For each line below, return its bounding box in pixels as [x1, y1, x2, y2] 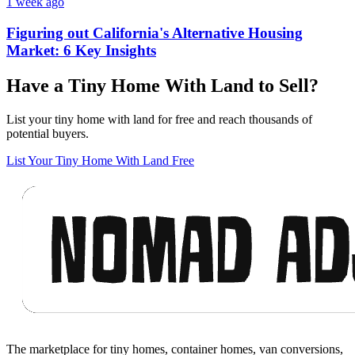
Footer [6, 166, 60, 188]
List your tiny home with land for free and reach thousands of [6, 112, 312, 126]
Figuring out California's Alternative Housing [6, 24, 303, 41]
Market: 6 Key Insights [6, 41, 156, 59]
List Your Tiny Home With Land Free [6, 153, 194, 167]
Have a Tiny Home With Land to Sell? [6, 74, 319, 96]
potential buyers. [6, 126, 89, 140]
